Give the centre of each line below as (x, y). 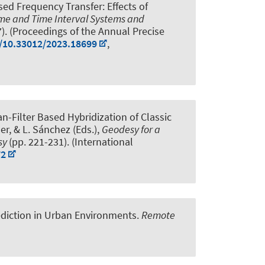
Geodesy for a (131, 130)
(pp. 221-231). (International (71, 142)
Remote (158, 215)
